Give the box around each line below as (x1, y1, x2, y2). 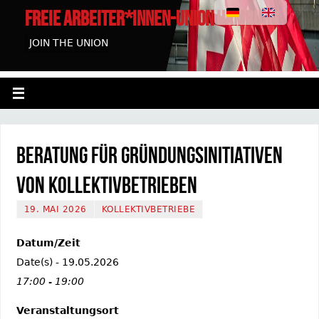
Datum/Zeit (16, 236, 80, 249)
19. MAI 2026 (23, 204, 87, 214)
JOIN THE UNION (29, 37, 108, 48)
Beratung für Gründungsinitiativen (16, 142, 283, 167)
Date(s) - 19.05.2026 (16, 256, 119, 268)
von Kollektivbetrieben (16, 172, 197, 197)
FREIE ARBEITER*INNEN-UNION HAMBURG (25, 7, 278, 30)
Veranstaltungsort (16, 304, 119, 316)
